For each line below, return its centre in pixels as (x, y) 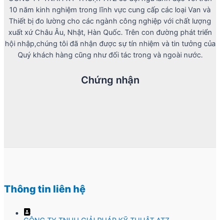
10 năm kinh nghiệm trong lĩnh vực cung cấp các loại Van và (110, 10)
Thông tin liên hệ (45, 189)
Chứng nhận (110, 80)
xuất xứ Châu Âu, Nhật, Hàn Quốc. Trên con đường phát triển (110, 32)
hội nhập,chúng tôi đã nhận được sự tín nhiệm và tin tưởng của (110, 43)
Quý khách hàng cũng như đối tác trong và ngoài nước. (110, 55)
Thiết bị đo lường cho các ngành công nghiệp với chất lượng (110, 21)
